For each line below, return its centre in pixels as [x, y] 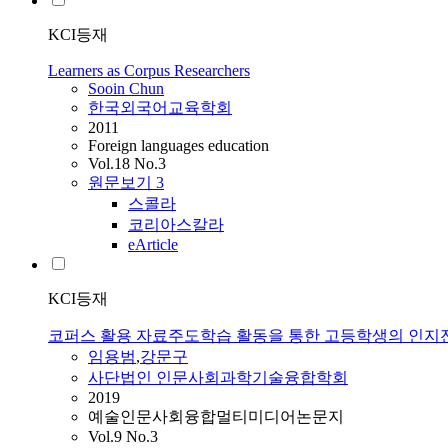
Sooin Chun [126, 89]
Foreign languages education [178, 146]
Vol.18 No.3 [127, 164]
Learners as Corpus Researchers [149, 71]
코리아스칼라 [176, 225]
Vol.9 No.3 [123, 437]
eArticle [153, 245]
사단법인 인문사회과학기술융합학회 [218, 378]
